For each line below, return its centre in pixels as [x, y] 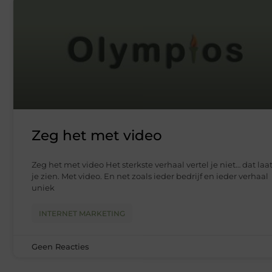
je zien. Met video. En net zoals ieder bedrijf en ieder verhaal [150, 176]
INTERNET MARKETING [82, 214]
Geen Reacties [60, 247]
